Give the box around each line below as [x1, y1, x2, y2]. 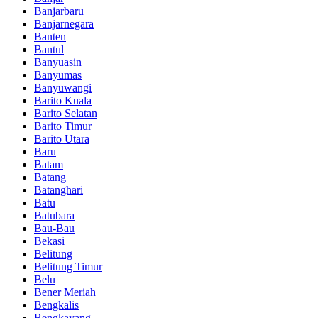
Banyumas [34, 68, 82, 81]
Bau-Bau [34, 221, 75, 234]
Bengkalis [34, 298, 79, 311]
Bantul [34, 43, 64, 55]
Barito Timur [34, 119, 92, 132]
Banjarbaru [34, 4, 84, 17]
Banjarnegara [34, 17, 94, 30]
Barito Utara [34, 132, 89, 145]
